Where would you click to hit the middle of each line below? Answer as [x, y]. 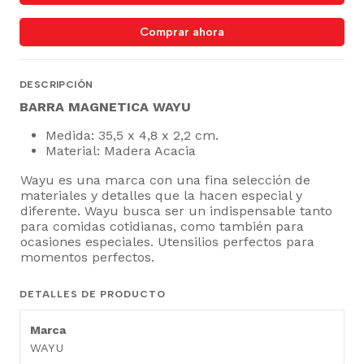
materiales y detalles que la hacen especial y [161, 195]
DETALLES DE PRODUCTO [93, 294]
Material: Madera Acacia [121, 150]
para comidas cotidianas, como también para [162, 226]
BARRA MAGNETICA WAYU [105, 106]
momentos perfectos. [87, 257]
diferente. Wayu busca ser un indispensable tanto [176, 210]
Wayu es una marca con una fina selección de [165, 180]
